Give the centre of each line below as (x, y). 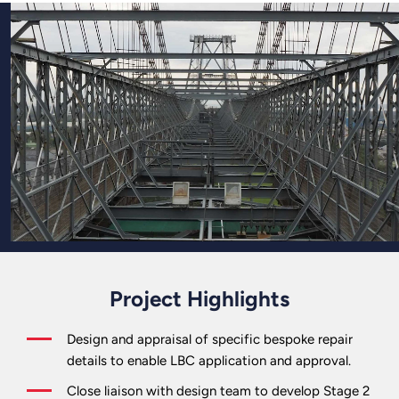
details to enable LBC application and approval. (209, 360)
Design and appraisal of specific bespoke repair (210, 339)
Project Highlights (199, 298)
